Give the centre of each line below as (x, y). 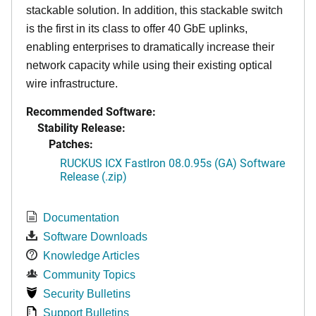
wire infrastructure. (72, 83)
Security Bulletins (87, 293)
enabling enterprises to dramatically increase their (150, 47)
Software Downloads (95, 236)
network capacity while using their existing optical (149, 65)
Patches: (71, 143)
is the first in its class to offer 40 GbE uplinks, (137, 28)
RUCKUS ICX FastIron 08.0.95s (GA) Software (172, 162)
